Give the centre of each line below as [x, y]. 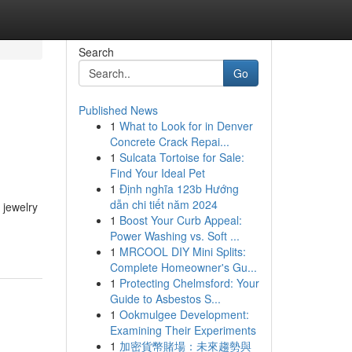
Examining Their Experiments [183, 330]
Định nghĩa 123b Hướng [179, 189]
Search [96, 52]
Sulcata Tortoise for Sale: [181, 157]
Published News [118, 110]
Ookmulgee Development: [184, 314]
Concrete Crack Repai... [169, 141]
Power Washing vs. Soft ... [174, 236]
